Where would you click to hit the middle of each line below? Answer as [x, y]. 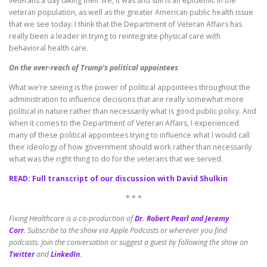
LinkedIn [65, 254]
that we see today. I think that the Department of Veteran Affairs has [125, 24]
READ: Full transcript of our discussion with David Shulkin [118, 179]
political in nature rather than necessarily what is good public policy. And [133, 111]
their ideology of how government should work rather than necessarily [130, 147]
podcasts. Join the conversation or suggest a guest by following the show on [128, 242]
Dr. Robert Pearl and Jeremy [182, 218]
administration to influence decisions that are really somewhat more [126, 100]
